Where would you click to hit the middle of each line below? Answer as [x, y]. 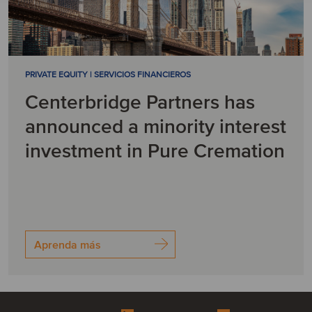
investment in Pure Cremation [155, 151]
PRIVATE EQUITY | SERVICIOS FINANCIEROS [108, 75]
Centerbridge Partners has [140, 102]
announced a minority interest [155, 127]
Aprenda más [67, 245]
